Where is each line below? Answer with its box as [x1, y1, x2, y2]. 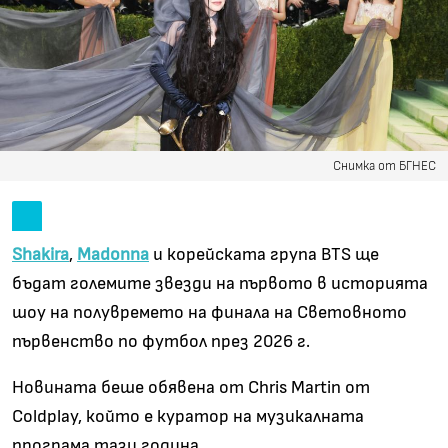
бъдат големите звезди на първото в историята [12, 275, 428, 294]
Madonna [77, 246, 149, 265]
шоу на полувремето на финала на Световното [12, 304, 407, 323]
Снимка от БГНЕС [333, 159, 436, 173]
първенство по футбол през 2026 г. [12, 333, 310, 352]
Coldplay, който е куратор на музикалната [12, 407, 364, 426]
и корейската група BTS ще [149, 246, 379, 265]
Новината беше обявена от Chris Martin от [12, 378, 370, 397]
